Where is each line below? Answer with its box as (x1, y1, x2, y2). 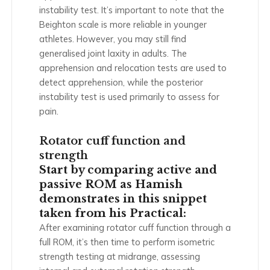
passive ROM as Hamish (39, 178, 183, 192)
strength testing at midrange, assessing (39, 251, 200, 263)
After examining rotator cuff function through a (39, 222, 231, 234)
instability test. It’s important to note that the (39, 4, 224, 16)
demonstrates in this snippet (39, 192, 207, 206)
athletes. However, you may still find (39, 33, 186, 45)
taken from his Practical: (39, 207, 186, 221)
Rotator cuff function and (39, 134, 186, 148)
